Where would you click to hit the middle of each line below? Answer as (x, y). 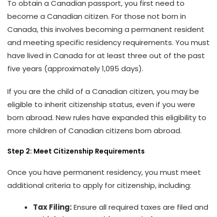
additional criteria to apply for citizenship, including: (99, 185)
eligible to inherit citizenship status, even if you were (101, 104)
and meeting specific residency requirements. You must (108, 42)
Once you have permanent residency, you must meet (104, 172)
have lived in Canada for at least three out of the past (106, 55)
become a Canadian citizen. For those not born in (97, 16)
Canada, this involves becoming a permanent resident (106, 29)
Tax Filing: (53, 207)
